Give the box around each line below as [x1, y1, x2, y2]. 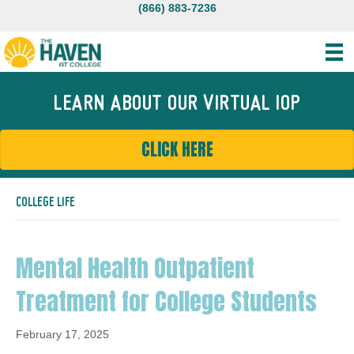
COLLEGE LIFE [16, 197, 75, 210]
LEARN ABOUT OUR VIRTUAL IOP [53, 94, 301, 116]
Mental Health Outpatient [16, 250, 254, 287]
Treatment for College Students [16, 284, 317, 320]
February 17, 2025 [16, 328, 109, 341]
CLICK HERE [141, 137, 213, 163]
